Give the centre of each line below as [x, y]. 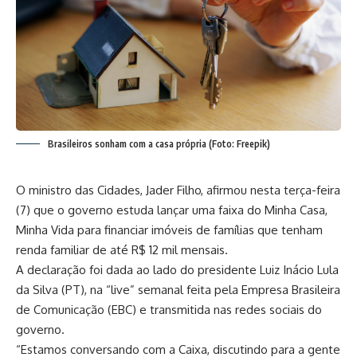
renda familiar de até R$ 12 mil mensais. [122, 250]
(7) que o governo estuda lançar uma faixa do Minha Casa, [172, 210]
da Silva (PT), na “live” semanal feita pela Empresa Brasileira [178, 290]
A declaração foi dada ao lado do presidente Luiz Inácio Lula [177, 270]
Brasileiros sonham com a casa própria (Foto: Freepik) [159, 144]
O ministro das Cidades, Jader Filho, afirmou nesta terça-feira [178, 190]
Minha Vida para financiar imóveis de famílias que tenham [169, 230]
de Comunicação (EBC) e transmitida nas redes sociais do [169, 310]
